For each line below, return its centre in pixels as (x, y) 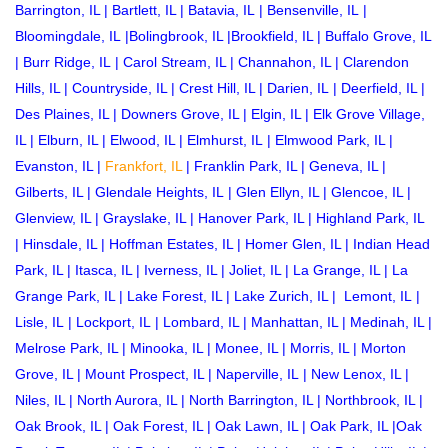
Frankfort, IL (143, 165)
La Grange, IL (336, 269)
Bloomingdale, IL (68, 35)
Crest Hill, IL (217, 87)
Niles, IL (40, 399)
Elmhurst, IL (225, 139)
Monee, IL (246, 347)
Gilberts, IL (49, 191)
